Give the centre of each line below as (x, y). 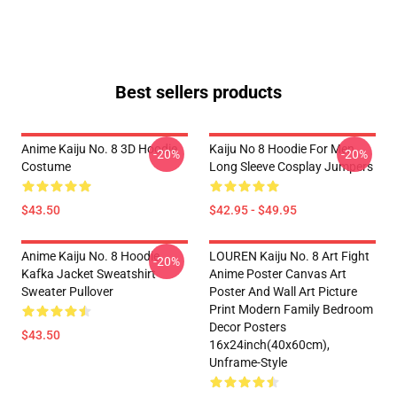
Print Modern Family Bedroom (291, 309)
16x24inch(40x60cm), (269, 345)
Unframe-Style (248, 362)
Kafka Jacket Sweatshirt (89, 274)
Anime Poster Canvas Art (278, 274)
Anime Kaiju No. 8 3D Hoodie (99, 149)
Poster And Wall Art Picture (283, 292)
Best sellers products (198, 92)
